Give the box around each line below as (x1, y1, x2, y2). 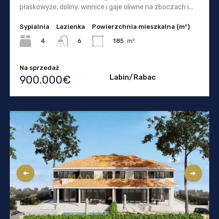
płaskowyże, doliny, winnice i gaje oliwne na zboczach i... (20, 2, 193, 11)
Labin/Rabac (109, 72, 156, 82)
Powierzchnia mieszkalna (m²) (92, 22, 190, 30)
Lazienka (56, 22, 85, 30)
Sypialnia (20, 22, 49, 30)
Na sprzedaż (20, 64, 59, 71)
